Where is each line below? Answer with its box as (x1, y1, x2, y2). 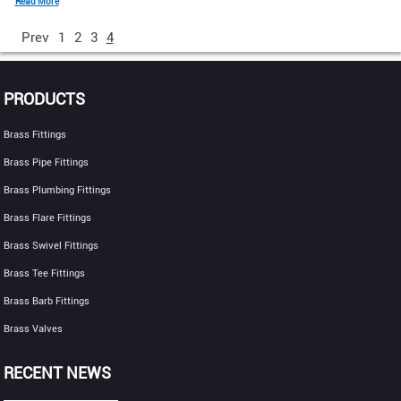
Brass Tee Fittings (4, 267, 86, 279)
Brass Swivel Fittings (4, 239, 99, 252)
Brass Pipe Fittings (4, 156, 90, 168)
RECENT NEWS (4, 363, 112, 382)
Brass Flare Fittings (4, 211, 92, 224)
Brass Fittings (4, 128, 67, 141)
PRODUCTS (4, 89, 86, 108)
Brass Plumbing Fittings (4, 183, 112, 196)
